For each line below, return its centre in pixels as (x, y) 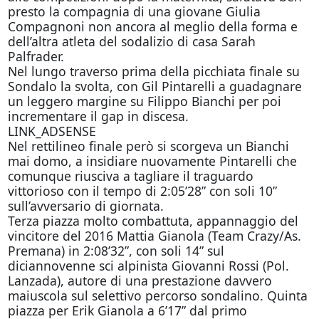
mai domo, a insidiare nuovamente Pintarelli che (152, 161)
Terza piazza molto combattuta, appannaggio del (153, 221)
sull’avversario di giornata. (85, 206)
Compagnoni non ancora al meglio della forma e (152, 26)
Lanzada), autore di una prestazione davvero (140, 281)
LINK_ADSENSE (52, 131)
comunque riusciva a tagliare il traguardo (130, 176)
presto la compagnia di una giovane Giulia (134, 11)
